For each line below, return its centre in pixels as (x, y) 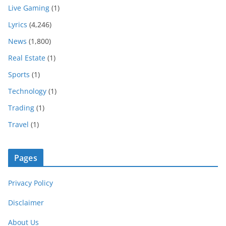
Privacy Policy (31, 183)
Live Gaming (29, 8)
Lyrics (18, 25)
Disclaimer (26, 203)
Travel (18, 125)
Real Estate (27, 58)
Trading (21, 108)
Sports (19, 75)
